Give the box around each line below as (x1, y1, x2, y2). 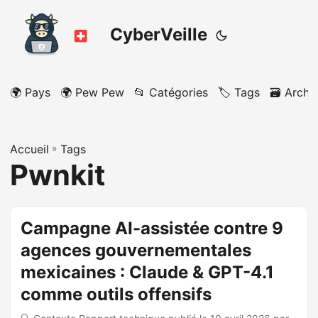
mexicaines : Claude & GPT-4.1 (21, 262, 274, 283)
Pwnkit (10, 158, 106, 192)
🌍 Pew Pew (60, 85, 124, 99)
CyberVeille (110, 23, 208, 45)
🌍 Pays (10, 85, 50, 99)
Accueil (10, 142, 49, 156)
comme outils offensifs (21, 284, 212, 305)
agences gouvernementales (21, 240, 251, 261)
